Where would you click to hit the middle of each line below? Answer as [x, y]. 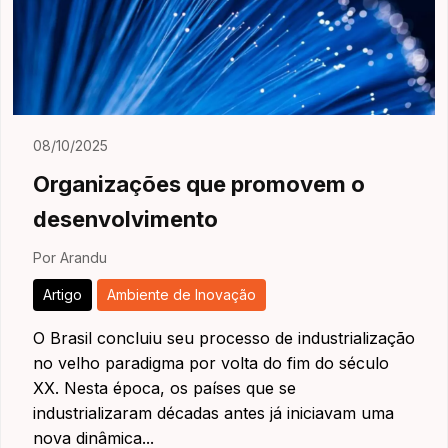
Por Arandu [70, 257]
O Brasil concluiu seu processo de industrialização [224, 338]
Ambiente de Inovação [181, 294]
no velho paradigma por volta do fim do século [211, 363]
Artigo [62, 294]
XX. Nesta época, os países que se [164, 388]
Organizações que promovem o [199, 184]
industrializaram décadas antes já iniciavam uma [213, 413]
